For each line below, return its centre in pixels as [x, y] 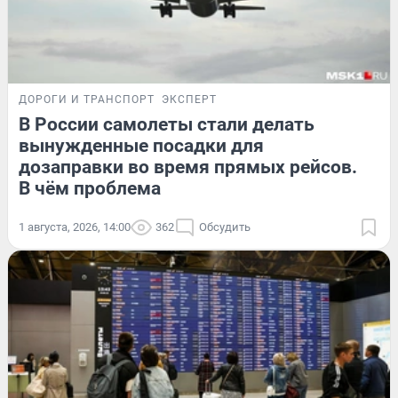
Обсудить [225, 227]
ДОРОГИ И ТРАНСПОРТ [87, 99]
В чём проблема [90, 188]
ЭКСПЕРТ [189, 99]
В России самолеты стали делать [167, 124]
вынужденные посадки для [141, 145]
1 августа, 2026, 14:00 [75, 227]
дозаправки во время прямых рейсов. [188, 167]
